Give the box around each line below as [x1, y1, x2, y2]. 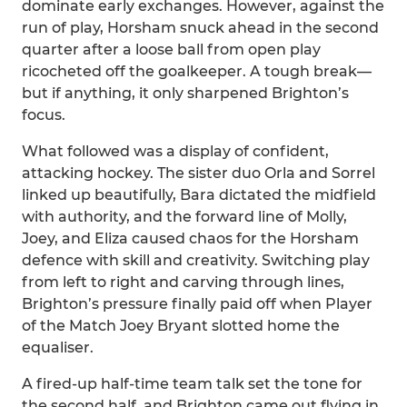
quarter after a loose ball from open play [22, 41, 321, 58]
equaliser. [22, 339, 94, 356]
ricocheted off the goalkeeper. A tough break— [22, 63, 372, 80]
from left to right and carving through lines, [22, 273, 344, 291]
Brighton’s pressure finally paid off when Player [22, 295, 372, 313]
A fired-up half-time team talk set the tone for [22, 375, 362, 392]
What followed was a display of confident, [22, 143, 329, 160]
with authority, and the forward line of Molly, [22, 208, 347, 225]
